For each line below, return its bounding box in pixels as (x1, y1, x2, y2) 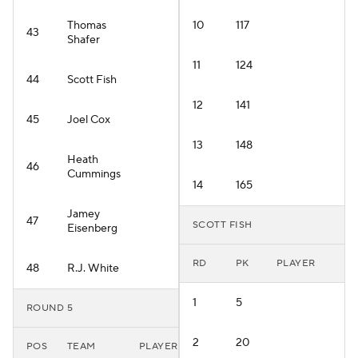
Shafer (67, 33, 100, 47)
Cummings (67, 167, 121, 181)
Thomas (67, 18, 106, 33)
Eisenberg (67, 221, 117, 236)
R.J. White (67, 261, 119, 276)
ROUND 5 (26, 302, 74, 314)
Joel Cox (67, 113, 110, 127)
